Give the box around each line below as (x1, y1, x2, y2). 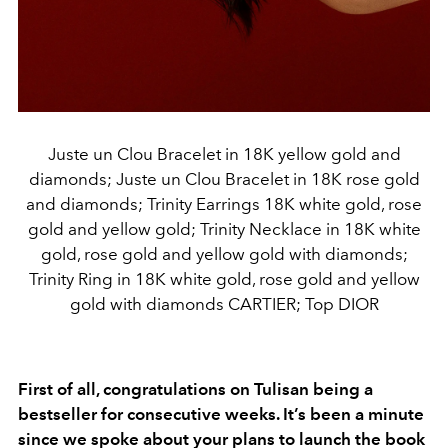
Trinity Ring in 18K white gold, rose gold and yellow (28, 268, 420, 289)
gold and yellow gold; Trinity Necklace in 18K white (27, 218, 421, 239)
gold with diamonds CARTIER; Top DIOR (69, 293, 379, 314)
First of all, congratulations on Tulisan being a (18, 378, 373, 399)
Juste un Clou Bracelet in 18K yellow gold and (47, 143, 401, 164)
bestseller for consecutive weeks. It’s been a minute (18, 403, 424, 424)
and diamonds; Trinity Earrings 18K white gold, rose (26, 193, 422, 214)
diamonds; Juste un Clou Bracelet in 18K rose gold (28, 168, 420, 189)
